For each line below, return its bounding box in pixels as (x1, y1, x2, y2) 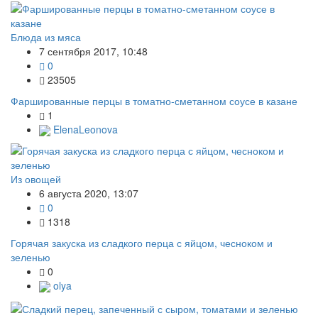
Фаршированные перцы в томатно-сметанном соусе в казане (11, 93, 297, 108)
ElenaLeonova (50, 121, 118, 136)
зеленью (11, 249, 50, 264)
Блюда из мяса (11, 29, 81, 44)
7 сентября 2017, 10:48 (39, 43, 148, 58)
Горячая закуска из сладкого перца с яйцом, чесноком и (11, 235, 273, 250)
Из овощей (11, 171, 61, 186)
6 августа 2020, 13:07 (39, 185, 138, 200)
